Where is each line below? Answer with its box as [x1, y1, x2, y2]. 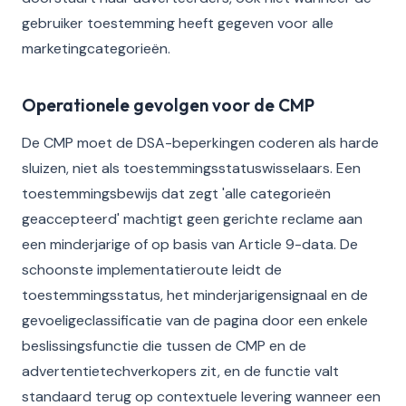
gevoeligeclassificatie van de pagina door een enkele [22, 311, 368, 330]
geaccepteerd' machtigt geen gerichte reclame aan [22, 209, 362, 228]
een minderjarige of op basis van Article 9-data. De [22, 235, 358, 254]
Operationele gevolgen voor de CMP [22, 94, 314, 116]
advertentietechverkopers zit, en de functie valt [22, 362, 339, 381]
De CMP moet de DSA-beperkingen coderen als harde [22, 133, 379, 152]
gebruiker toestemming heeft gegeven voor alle [22, 14, 333, 33]
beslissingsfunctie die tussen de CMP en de [22, 336, 306, 355]
